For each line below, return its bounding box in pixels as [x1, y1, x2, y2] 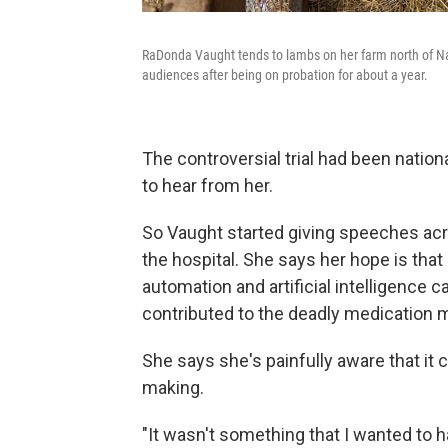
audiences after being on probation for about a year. [142, 67, 428, 84]
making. [142, 377, 204, 399]
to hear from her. [142, 175, 273, 197]
